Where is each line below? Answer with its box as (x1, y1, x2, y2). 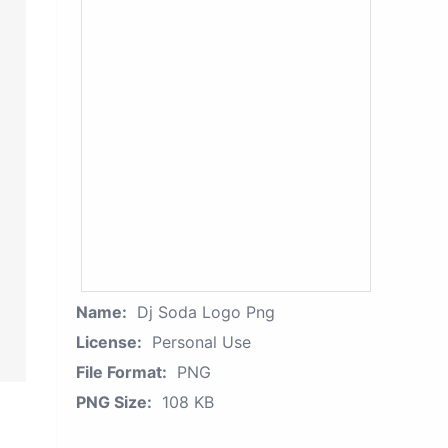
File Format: (76, 362, 167, 382)
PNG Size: (76, 392, 152, 412)
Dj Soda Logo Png (137, 302, 275, 322)
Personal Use (152, 332, 251, 352)
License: (76, 332, 142, 352)
